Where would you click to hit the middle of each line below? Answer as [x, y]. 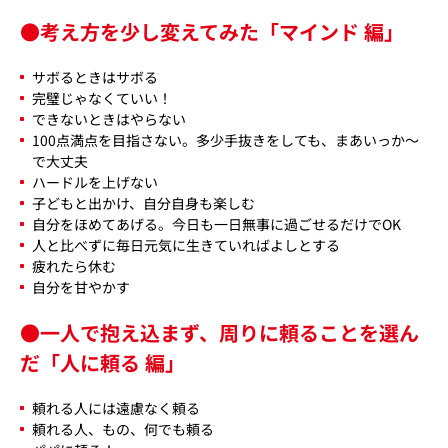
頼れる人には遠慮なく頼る [116, 407]
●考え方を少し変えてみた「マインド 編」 [212, 31]
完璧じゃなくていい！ [102, 97]
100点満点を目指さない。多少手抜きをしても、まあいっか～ [225, 139]
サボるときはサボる [95, 76]
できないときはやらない [109, 118]
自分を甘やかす [81, 286]
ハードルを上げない [95, 181]
